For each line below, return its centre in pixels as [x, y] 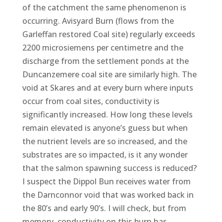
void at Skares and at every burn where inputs [108, 87]
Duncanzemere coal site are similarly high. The [109, 74]
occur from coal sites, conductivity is [91, 101]
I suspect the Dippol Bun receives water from [106, 181]
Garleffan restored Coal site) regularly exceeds [109, 34]
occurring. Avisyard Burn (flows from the [98, 21]
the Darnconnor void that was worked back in [108, 194]
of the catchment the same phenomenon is [104, 7]
